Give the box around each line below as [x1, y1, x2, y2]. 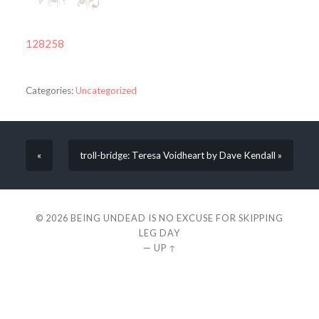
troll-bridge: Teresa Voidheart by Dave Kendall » [80, 150, 283, 162]
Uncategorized [75, 85, 137, 97]
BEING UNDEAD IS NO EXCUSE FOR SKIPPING [70, 212, 283, 224]
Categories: [25, 85, 73, 97]
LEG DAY [139, 227, 180, 239]
